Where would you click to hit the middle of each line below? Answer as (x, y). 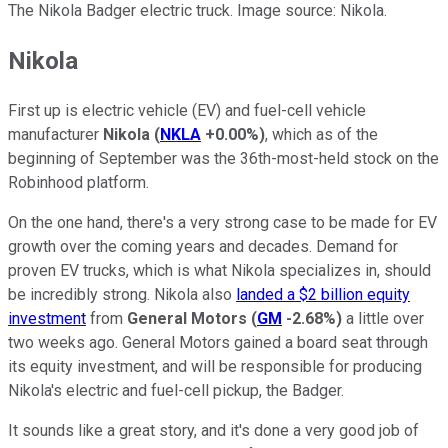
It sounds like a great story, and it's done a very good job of (213, 430)
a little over (383, 318)
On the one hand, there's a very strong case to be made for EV (222, 222)
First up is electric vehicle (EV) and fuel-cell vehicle (187, 110)
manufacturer (55, 134)
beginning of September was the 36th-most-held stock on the (223, 158)
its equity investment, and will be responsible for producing (215, 366)
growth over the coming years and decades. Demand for (203, 246)
